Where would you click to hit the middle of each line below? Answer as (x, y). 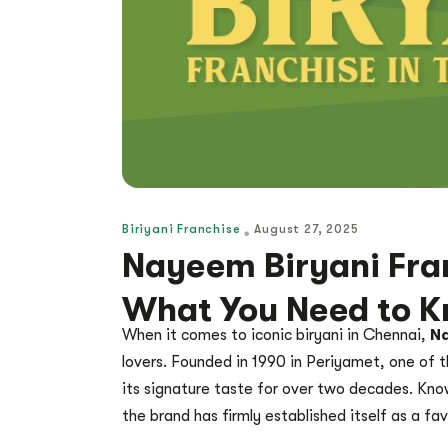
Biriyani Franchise (181, 229)
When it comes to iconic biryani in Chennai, (276, 335)
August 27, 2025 (306, 229)
